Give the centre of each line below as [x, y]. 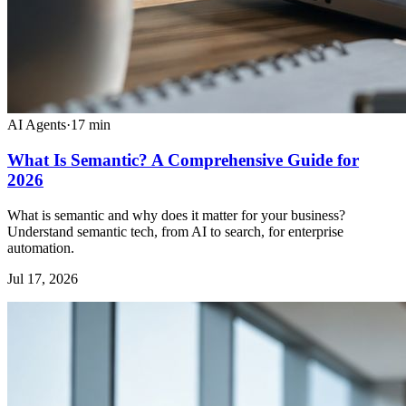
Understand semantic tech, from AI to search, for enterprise [175, 231]
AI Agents [37, 125]
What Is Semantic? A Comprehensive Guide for [183, 159]
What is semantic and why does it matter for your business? [176, 215]
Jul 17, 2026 [43, 278]
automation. [41, 247]
